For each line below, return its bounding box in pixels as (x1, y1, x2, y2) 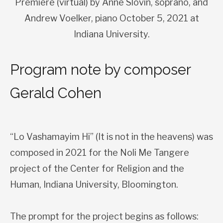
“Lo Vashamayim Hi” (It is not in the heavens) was (10, 131, 213, 142)
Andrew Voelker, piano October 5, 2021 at (24, 12, 199, 23)
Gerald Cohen (10, 84, 102, 102)
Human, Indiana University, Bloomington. (10, 179, 178, 190)
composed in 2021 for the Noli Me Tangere (10, 147, 189, 158)
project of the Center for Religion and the (10, 163, 184, 174)
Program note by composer (10, 61, 191, 78)
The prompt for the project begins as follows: (10, 211, 199, 222)
